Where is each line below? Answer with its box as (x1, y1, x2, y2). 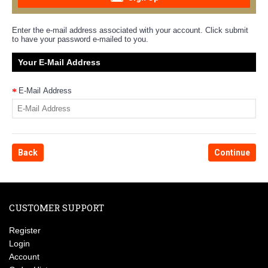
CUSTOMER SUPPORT (9, 201, 104, 214)
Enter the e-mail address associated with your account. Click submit (12, 26, 248, 35)
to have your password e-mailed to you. (12, 35, 148, 44)
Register (9, 225, 41, 235)
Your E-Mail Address (18, 57, 100, 68)
